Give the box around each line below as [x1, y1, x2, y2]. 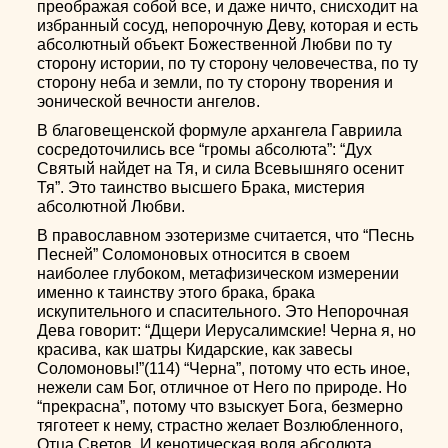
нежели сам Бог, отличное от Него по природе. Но [37, 379, 408, 396]
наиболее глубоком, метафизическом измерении [37, 265, 400, 282]
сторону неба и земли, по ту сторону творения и [37, 74, 394, 91]
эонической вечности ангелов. [37, 93, 261, 110]
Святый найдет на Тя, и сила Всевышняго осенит [37, 160, 405, 177]
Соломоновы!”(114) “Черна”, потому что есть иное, [37, 360, 411, 377]
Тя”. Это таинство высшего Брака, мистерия [37, 179, 366, 196]
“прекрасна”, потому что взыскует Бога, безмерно [37, 398, 404, 415]
